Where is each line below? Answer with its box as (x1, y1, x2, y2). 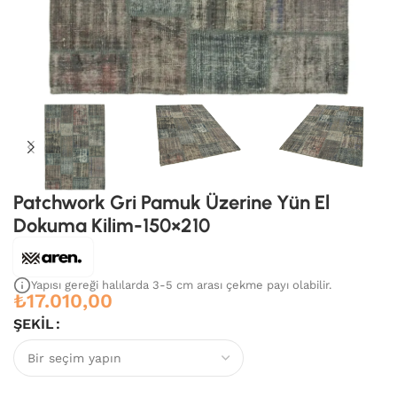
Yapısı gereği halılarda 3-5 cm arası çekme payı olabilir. (31, 278, 331, 292)
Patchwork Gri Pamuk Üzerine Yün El (13, 191, 330, 214)
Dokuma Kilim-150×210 (13, 214, 210, 237)
